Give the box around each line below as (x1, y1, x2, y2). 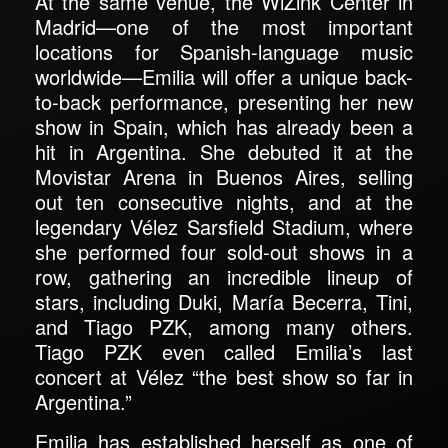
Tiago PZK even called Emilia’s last (35, 337, 413, 367)
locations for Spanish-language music (35, 37, 413, 67)
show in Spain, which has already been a (35, 112, 413, 142)
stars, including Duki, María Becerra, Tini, (35, 287, 413, 317)
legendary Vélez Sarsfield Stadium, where (35, 212, 413, 242)
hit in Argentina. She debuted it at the (35, 137, 413, 167)
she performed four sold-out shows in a (35, 237, 413, 267)
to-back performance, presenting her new (35, 87, 413, 117)
